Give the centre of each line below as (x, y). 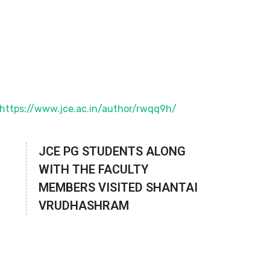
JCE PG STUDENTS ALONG (112, 151)
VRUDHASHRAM (83, 206)
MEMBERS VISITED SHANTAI (118, 187)
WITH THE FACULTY (93, 169)
